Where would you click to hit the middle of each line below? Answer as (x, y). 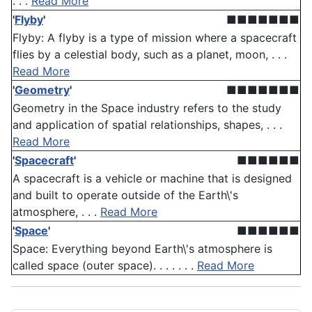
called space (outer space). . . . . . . (105, 266)
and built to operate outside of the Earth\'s (125, 195)
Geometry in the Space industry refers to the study (147, 108)
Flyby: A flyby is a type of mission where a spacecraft (155, 38)
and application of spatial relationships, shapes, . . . (147, 125)
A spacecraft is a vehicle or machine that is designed (152, 179)
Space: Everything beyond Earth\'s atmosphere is (142, 249)
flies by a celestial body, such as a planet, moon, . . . (150, 55)
